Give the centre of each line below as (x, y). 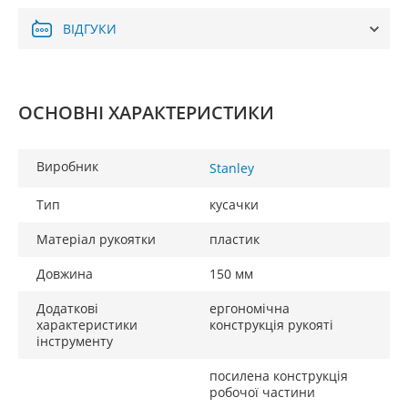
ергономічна (250, 308)
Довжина (65, 274)
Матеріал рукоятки (96, 239)
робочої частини (262, 392)
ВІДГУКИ (90, 29)
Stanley (232, 168)
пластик (235, 239)
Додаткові (67, 308)
